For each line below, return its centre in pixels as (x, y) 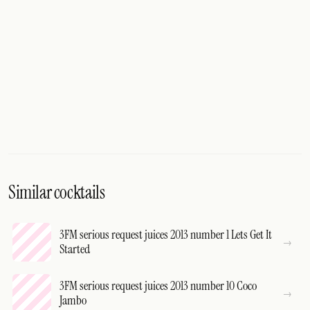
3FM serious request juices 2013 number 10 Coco (158, 286)
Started (75, 249)
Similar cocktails (57, 192)
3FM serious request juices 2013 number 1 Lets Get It (166, 235)
